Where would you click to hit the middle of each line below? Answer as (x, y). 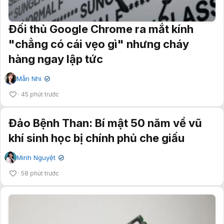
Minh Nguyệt (36, 157)
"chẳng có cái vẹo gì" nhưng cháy (99, 44)
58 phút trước (40, 173)
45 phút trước (40, 94)
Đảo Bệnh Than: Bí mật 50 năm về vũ (105, 123)
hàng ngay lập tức (56, 59)
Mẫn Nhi (29, 78)
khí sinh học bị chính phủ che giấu (96, 138)
